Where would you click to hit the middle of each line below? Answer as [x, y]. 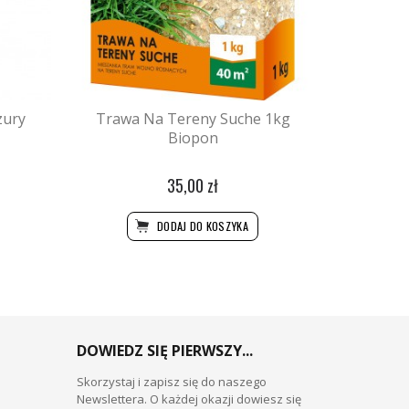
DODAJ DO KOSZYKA [201, 226]
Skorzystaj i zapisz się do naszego [171, 381]
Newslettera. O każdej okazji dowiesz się [189, 399]
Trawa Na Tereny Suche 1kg [193, 119]
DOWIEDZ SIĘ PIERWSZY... [164, 350]
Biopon [193, 138]
